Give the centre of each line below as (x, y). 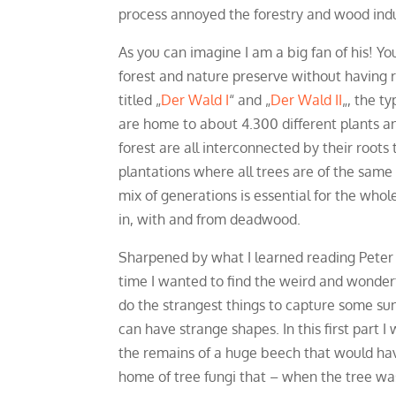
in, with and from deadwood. (210, 220)
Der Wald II (307, 100)
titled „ (140, 100)
